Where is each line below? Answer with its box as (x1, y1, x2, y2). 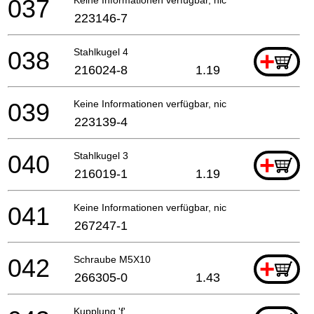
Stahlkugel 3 (74, 149, 128, 161)
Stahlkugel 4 (74, 46, 128, 57)
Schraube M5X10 (74, 253, 151, 265)
